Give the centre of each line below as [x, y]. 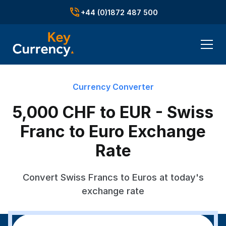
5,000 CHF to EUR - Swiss [113, 112]
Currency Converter [113, 87]
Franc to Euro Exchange [113, 131]
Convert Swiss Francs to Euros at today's [113, 177]
